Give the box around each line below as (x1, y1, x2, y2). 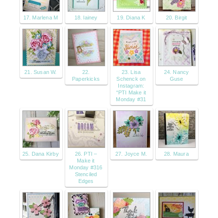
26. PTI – (74, 150, 97, 157)
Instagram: (118, 82, 145, 89)
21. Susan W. (24, 69, 57, 75)
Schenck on (116, 75, 146, 82)
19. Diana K (117, 14, 145, 20)
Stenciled (74, 171, 97, 177)
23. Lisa (121, 69, 141, 75)
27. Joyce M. (115, 150, 147, 157)
